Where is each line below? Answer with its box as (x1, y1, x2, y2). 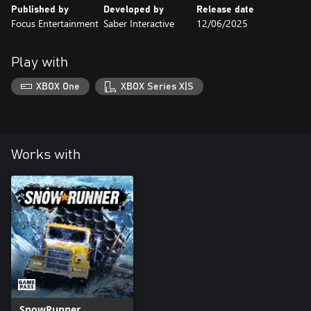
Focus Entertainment (11, 16, 99, 30)
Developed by (103, 4, 165, 15)
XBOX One (36, 81, 81, 92)
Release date (196, 4, 254, 15)
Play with (11, 55, 68, 69)
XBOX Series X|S (120, 81, 194, 92)
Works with (11, 148, 81, 162)
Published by (11, 4, 69, 15)
